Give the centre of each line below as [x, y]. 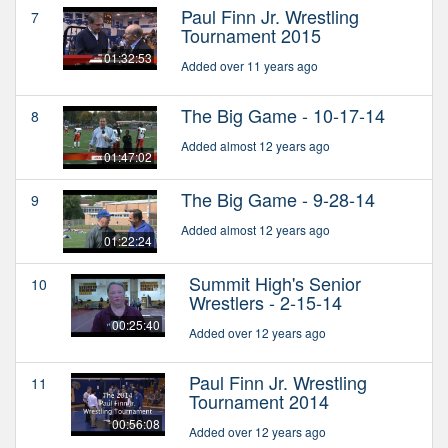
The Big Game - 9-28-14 [278, 198]
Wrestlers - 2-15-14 [265, 301]
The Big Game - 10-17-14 [283, 114]
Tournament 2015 [251, 34]
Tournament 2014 [259, 400]
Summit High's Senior [275, 282]
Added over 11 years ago [249, 65]
